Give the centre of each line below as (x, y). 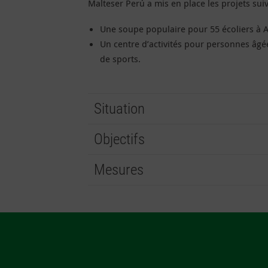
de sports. (120, 59)
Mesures (119, 170)
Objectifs (119, 139)
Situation (119, 109)
